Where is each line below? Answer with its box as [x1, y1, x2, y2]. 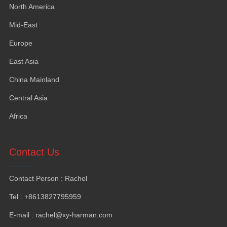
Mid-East [9, 20, 37, 29]
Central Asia [9, 93, 48, 102]
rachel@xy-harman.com [35, 210, 112, 219]
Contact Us [9, 146, 59, 158]
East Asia [9, 57, 39, 65]
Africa [9, 111, 27, 120]
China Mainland [9, 75, 59, 84]
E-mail [9, 210, 29, 219]
